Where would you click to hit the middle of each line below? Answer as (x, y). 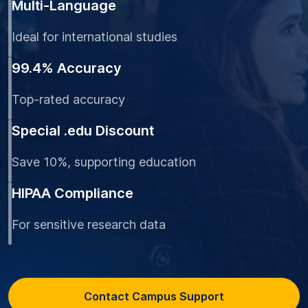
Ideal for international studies (95, 37)
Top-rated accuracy (68, 99)
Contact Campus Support (154, 296)
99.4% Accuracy (67, 68)
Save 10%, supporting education (104, 162)
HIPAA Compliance (73, 193)
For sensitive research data (89, 224)
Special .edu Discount (83, 131)
